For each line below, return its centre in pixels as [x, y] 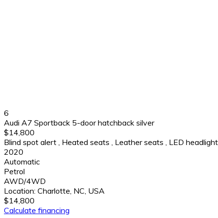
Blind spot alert [30, 142]
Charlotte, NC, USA [71, 191]
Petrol [14, 172]
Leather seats [139, 142]
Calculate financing [37, 210]
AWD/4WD [25, 181]
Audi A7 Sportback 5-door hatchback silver [79, 123]
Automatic [22, 162]
